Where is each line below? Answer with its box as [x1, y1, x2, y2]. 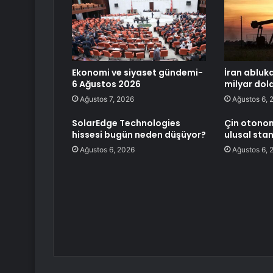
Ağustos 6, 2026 [80, 145, 135, 155]
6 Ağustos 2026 [72, 78, 141, 91]
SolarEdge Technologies [72, 117, 180, 130]
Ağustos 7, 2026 [80, 94, 134, 104]
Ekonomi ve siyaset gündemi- [72, 66, 203, 79]
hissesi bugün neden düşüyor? [72, 129, 206, 141]
